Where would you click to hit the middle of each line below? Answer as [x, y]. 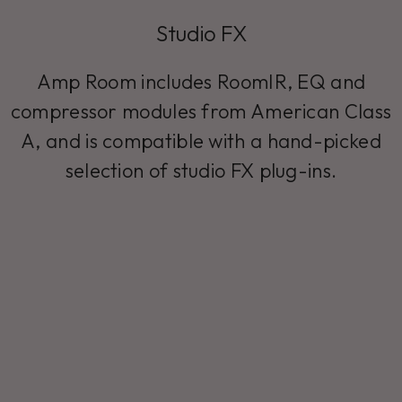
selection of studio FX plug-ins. [201, 171]
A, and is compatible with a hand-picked [201, 141]
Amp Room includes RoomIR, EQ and [201, 82]
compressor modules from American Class [201, 112]
